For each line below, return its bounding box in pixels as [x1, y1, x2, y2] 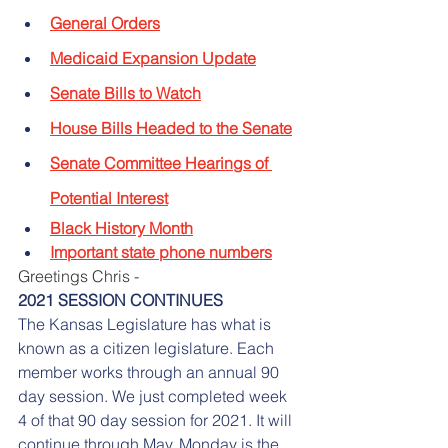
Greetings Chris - [18, 265, 139, 286]
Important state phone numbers [50, 241, 272, 262]
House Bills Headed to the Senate [50, 117, 292, 138]
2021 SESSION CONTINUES [18, 289, 223, 310]
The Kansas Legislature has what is [18, 313, 275, 334]
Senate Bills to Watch [50, 82, 201, 103]
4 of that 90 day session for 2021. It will [18, 409, 296, 430]
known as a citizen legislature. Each [18, 337, 278, 358]
